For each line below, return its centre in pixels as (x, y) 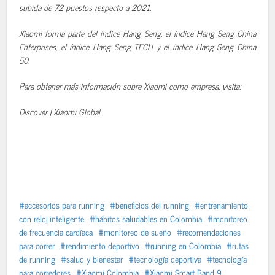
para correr (37, 245)
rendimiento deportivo (103, 245)
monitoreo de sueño (138, 232)
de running (37, 259)
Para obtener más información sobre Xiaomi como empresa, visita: (130, 86)
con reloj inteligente (52, 218)
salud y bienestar (95, 259)
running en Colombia (186, 245)
